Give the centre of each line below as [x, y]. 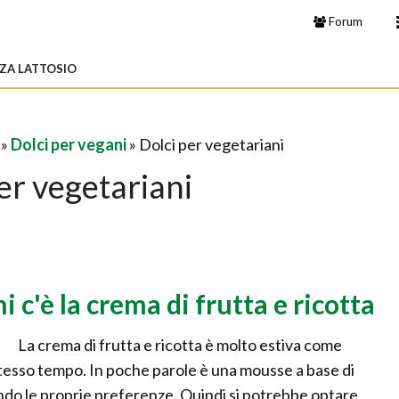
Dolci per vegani [69, 144]
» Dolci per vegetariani [205, 144]
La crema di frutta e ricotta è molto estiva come [180, 345]
